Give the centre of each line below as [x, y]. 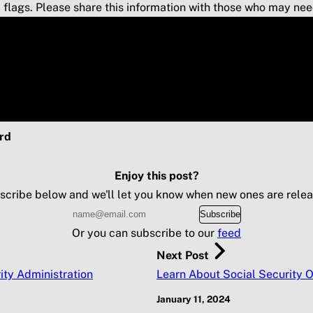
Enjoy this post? [156, 176]
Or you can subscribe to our [145, 233]
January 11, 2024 [194, 299]
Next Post [183, 255]
